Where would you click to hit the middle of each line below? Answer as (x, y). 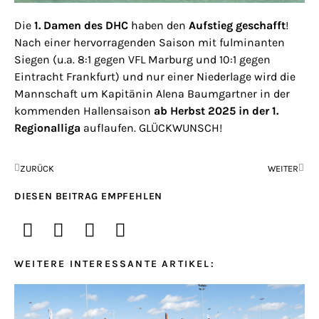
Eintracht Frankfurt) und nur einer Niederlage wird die (155, 77)
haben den (158, 26)
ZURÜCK (37, 168)
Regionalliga (47, 128)
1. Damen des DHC (81, 26)
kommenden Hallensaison (84, 111)
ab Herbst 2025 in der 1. (216, 111)
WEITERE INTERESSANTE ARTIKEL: (115, 264)
